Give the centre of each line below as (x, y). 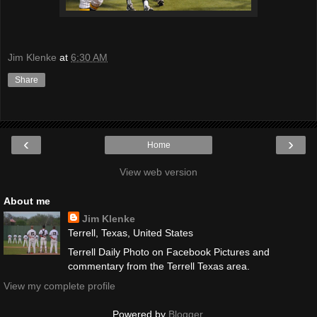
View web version (158, 172)
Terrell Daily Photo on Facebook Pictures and (168, 252)
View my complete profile (59, 286)
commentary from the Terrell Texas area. (158, 266)
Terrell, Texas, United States (130, 233)
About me (27, 201)
